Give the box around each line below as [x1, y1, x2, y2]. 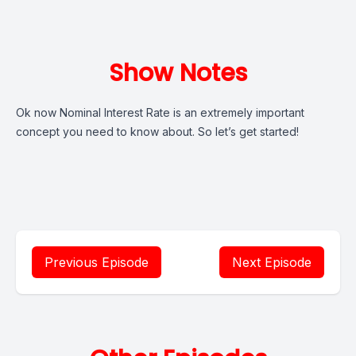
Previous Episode [44, 254, 149, 270]
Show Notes [109, 56, 247, 90]
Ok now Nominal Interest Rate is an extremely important [16, 106, 304, 119]
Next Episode [232, 254, 311, 270]
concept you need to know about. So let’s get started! [16, 125, 299, 138]
